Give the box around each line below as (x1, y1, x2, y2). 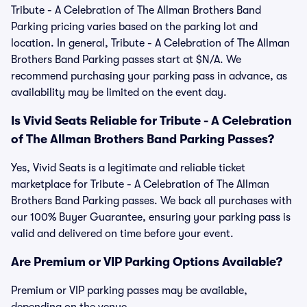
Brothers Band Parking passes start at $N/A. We (11, 53, 241, 66)
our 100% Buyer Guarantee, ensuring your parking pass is (11, 211, 291, 223)
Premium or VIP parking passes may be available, (11, 284, 247, 297)
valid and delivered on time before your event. (11, 228, 234, 240)
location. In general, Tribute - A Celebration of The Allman (11, 37, 290, 49)
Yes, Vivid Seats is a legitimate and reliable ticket (11, 162, 245, 174)
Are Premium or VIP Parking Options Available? (11, 255, 282, 269)
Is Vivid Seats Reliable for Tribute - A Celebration (11, 114, 292, 127)
